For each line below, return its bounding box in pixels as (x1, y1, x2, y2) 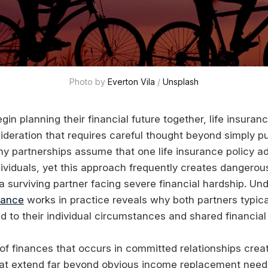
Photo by (69, 77, 108, 87)
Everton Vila (108, 77, 155, 87)
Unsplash (163, 77, 199, 87)
